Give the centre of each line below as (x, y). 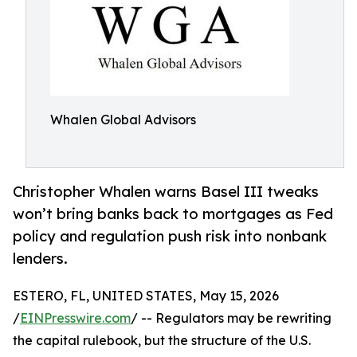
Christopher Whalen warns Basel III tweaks (166, 192)
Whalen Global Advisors (123, 120)
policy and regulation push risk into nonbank (170, 236)
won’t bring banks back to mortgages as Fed (173, 214)
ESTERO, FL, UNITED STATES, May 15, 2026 (146, 296)
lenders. (40, 259)
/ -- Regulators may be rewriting (231, 318)
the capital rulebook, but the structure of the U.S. (162, 341)
